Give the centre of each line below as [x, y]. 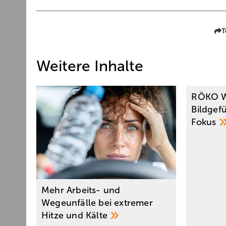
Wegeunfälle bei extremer [97, 203]
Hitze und [64, 216]
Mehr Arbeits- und [81, 190]
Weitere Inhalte [90, 66]
